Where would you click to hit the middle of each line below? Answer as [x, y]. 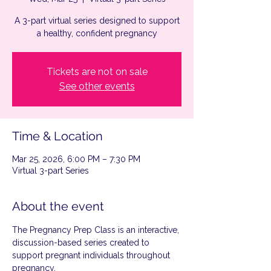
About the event [58, 206]
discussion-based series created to [82, 243]
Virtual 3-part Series [51, 171]
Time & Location [57, 136]
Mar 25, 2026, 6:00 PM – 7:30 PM [76, 159]
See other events [97, 86]
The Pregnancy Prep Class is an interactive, [97, 230]
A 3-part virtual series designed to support [97, 21]
